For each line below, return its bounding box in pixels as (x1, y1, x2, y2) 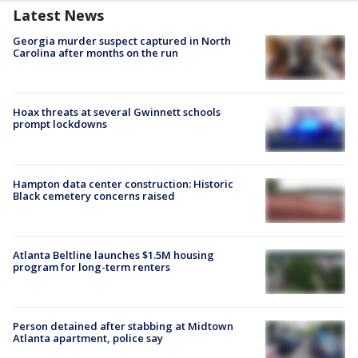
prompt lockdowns (13, 117, 107, 132)
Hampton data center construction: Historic (13, 176, 233, 191)
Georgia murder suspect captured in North (13, 34, 231, 48)
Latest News (13, 6, 104, 25)
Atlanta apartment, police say (13, 331, 163, 345)
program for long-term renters (13, 259, 170, 274)
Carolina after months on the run (13, 46, 178, 60)
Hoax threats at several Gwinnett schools (13, 105, 221, 120)
